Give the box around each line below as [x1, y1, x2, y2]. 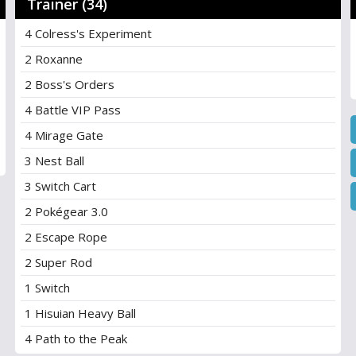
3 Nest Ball [24, 153, 84, 168]
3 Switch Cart [24, 178, 96, 194]
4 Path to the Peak [24, 331, 127, 346]
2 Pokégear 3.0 [24, 203, 108, 219]
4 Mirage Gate [24, 127, 103, 143]
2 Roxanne [24, 51, 83, 67]
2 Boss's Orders [24, 76, 114, 92]
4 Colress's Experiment [24, 25, 152, 41]
